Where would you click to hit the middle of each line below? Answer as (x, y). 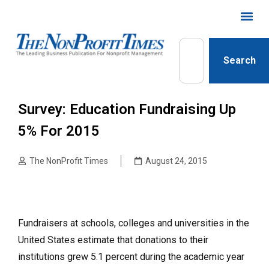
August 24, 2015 (176, 161)
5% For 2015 (59, 131)
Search (240, 60)
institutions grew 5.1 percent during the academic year (131, 257)
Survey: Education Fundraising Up (127, 109)
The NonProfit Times (69, 161)
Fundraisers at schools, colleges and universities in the (134, 223)
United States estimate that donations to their (113, 240)
